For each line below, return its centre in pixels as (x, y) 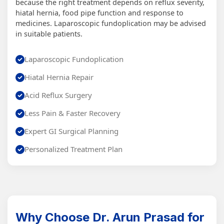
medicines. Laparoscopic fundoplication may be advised (111, 23)
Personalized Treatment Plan (73, 149)
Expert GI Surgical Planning (71, 131)
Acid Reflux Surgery (58, 95)
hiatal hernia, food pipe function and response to (99, 13)
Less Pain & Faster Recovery (72, 113)
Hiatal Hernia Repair (59, 77)
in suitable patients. (49, 34)
